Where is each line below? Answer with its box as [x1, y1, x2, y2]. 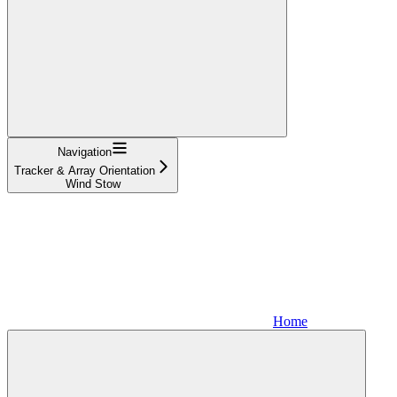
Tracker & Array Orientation [14, 163, 155, 177]
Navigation [58, 144, 112, 159]
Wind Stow [65, 176, 121, 191]
